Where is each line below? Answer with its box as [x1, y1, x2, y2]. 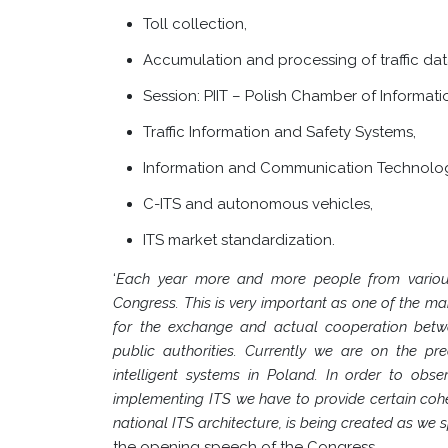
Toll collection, [143, 15, 248, 33]
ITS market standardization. [143, 231, 336, 249]
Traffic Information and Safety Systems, [143, 123, 417, 141]
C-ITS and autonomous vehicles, [143, 195, 374, 213]
